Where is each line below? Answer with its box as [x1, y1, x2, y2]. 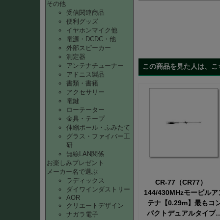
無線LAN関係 [66, 150, 104, 158]
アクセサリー [66, 88, 105, 96]
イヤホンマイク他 [66, 27, 117, 34]
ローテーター [66, 106, 105, 113]
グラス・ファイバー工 [66, 133, 130, 140]
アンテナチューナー [66, 62, 124, 69]
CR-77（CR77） [155, 178, 214, 186]
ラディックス [66, 177, 105, 184]
